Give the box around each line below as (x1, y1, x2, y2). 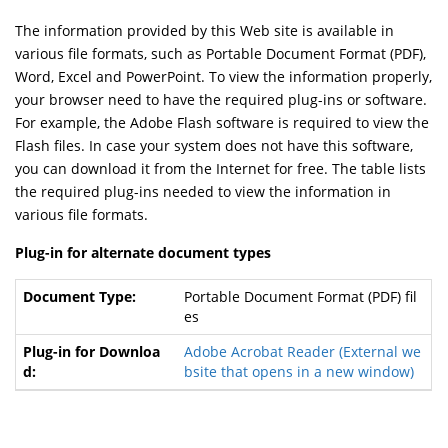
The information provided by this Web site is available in (15, 20, 395, 40)
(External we (334, 341, 421, 361)
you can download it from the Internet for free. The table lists (15, 158, 427, 178)
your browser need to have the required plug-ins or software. (15, 89, 428, 109)
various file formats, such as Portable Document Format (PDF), (15, 43, 427, 63)
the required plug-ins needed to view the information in (15, 181, 392, 201)
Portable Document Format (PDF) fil (183, 286, 417, 306)
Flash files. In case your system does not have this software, (15, 135, 414, 155)
